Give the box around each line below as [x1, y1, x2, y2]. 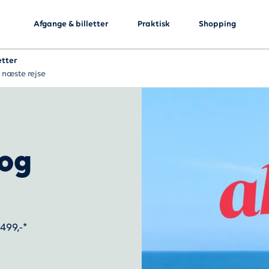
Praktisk [137, 19, 170, 29]
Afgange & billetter [33, 19, 109, 29]
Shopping [198, 19, 236, 29]
